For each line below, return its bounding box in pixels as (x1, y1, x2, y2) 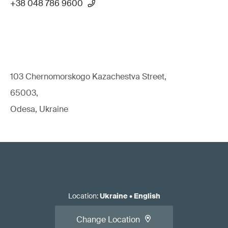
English (133, 191, 160, 201)
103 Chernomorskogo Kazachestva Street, (10, 71, 166, 82)
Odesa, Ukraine (10, 104, 68, 115)
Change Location (76, 214, 140, 225)
